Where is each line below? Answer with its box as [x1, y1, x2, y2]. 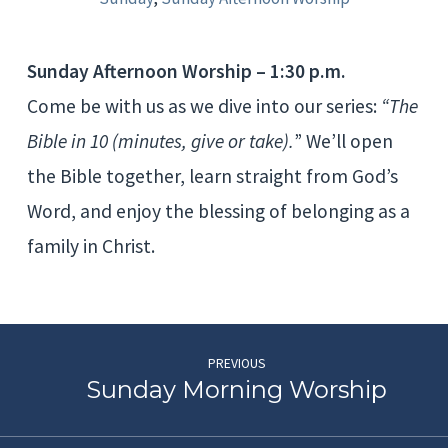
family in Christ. [26, 233, 155, 258]
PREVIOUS [207, 354, 266, 372]
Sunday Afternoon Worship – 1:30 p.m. [26, 58, 346, 83]
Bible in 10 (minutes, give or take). [26, 128, 294, 153]
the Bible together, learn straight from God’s [26, 163, 398, 188]
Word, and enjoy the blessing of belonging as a [26, 198, 410, 223]
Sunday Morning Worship [86, 375, 388, 405]
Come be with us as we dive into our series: [26, 93, 381, 118]
